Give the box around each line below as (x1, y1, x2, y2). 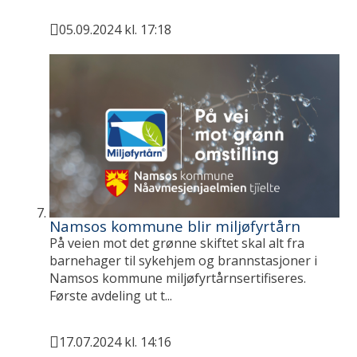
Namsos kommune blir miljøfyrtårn (49, 215, 301, 236)
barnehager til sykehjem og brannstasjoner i (49, 251, 318, 269)
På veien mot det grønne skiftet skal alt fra (49, 233, 305, 252)
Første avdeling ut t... (49, 286, 173, 304)
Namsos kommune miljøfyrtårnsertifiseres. (49, 269, 307, 287)
